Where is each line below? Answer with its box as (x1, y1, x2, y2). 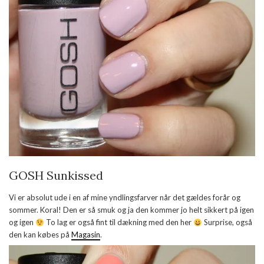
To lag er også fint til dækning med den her (44, 217, 193, 227)
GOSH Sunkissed (9, 168, 103, 183)
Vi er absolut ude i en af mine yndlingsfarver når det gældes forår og (9, 193, 240, 203)
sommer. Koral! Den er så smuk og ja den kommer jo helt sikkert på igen (9, 205, 254, 215)
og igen (9, 217, 35, 227)
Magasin (71, 230, 100, 240)
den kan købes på (9, 230, 71, 240)
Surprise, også (202, 217, 252, 227)
